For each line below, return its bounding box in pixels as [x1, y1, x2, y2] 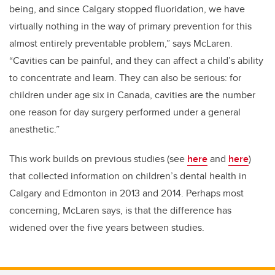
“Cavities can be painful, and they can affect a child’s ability [9, 53, 263, 68]
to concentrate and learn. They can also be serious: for [9, 71, 241, 85]
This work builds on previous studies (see [9, 152, 187, 166]
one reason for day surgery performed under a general [9, 105, 241, 120]
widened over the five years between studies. [9, 220, 204, 235]
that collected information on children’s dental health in [9, 169, 247, 184]
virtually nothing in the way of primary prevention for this [9, 19, 252, 34]
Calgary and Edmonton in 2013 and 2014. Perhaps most [9, 186, 244, 201]
